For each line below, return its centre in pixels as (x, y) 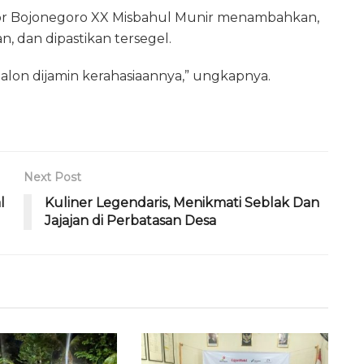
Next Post (52, 178)
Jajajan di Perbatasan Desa (130, 221)
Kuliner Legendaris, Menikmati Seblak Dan (182, 203)
